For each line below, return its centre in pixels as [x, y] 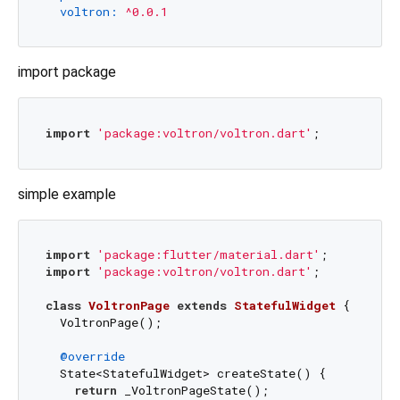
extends [201, 306]
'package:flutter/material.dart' [208, 255]
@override [92, 357]
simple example [67, 194]
